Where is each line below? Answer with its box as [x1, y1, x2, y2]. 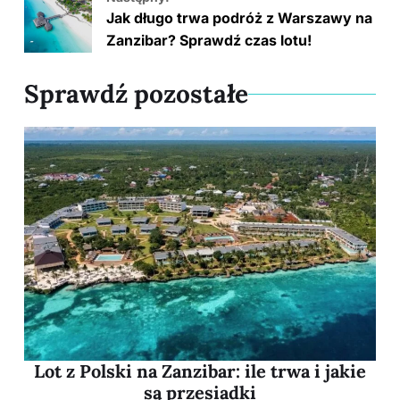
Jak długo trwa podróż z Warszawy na [105, 8, 372, 27]
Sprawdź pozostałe [24, 78, 248, 111]
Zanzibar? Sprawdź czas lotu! [105, 30, 312, 49]
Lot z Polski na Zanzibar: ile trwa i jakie [34, 360, 366, 383]
